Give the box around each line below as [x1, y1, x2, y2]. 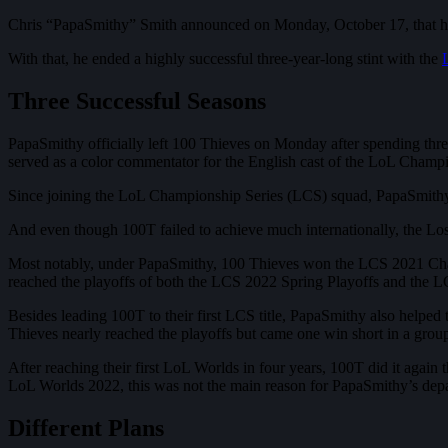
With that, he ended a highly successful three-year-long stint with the [8, 49, 442, 67]
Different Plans [8, 414, 164, 441]
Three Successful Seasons [8, 87, 266, 114]
